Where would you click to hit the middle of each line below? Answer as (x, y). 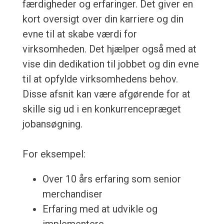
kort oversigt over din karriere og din (103, 19)
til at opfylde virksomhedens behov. (100, 79)
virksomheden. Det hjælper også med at (109, 49)
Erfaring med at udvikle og (100, 209)
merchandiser (72, 194)
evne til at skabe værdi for (79, 34)
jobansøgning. (52, 124)
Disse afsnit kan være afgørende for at (106, 94)
